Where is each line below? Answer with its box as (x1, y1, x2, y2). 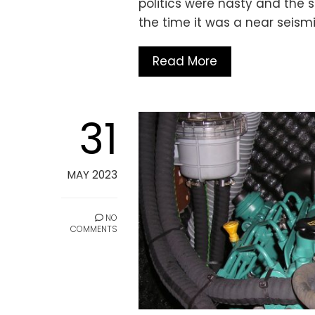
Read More (153, 53, 217, 70)
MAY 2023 (67, 167, 117, 183)
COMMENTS (70, 223, 117, 236)
